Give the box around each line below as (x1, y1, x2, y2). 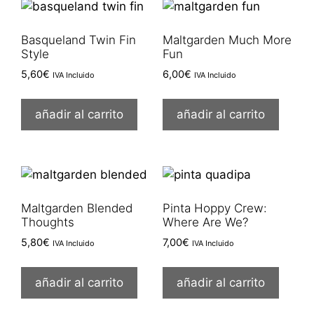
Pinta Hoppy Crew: (162, 201, 267, 216)
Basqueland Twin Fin (21, 33, 136, 48)
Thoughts (21, 215, 74, 230)
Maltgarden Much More (162, 33, 292, 48)
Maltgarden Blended (21, 201, 132, 216)
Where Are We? (162, 215, 248, 230)
